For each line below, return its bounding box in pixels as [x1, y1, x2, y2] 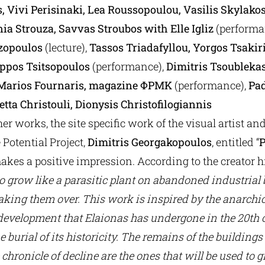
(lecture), [44, 40, 89, 54]
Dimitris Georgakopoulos [87, 135, 212, 149]
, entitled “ [211, 135, 259, 149]
